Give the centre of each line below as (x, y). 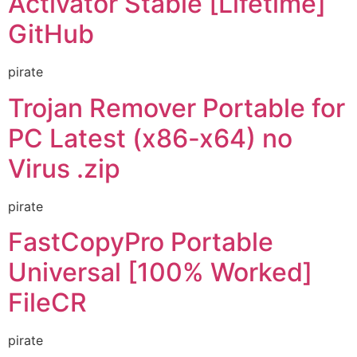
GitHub (51, 34)
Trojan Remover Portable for (177, 108)
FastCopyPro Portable (141, 242)
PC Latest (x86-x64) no (150, 138)
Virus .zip (64, 168)
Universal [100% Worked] (160, 273)
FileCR (47, 303)
